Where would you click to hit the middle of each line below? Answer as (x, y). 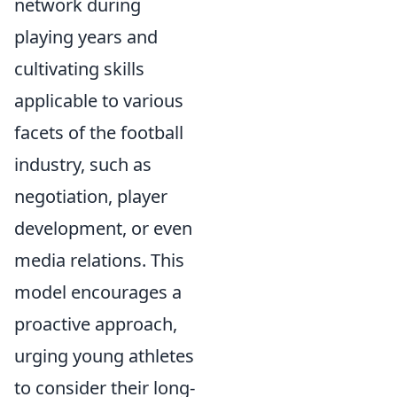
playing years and (86, 37)
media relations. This (99, 260)
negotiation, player (91, 196)
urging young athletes (104, 356)
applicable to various (99, 101)
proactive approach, (96, 324)
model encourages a (98, 292)
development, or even (103, 228)
